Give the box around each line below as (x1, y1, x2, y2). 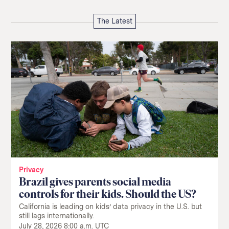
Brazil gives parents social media (19, 174, 172, 189)
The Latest (97, 16, 132, 25)
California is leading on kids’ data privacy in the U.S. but (19, 202, 202, 211)
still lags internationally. (19, 211, 95, 220)
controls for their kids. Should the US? (19, 187, 196, 201)
